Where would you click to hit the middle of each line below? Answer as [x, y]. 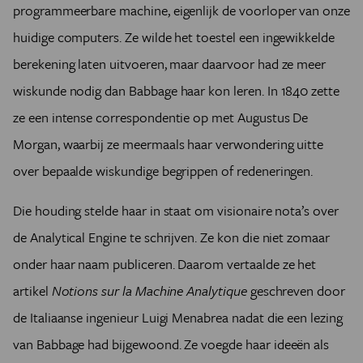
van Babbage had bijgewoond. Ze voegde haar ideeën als [171, 344]
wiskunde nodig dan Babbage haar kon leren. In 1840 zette [176, 90]
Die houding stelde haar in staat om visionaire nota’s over [176, 210]
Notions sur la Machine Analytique [151, 290]
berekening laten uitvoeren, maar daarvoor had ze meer [170, 64]
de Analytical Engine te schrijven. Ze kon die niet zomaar [171, 237]
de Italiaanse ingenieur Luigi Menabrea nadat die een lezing [178, 317]
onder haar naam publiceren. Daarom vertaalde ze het [165, 264]
